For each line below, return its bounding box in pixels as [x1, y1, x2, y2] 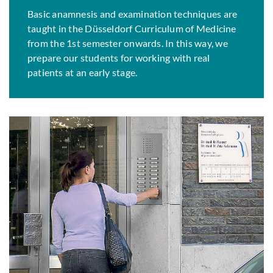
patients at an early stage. [27, 66, 138, 79]
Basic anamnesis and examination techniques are [27, 8, 238, 20]
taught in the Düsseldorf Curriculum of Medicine [27, 23, 236, 35]
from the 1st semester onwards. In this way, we [27, 37, 228, 49]
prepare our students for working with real [27, 52, 210, 64]
